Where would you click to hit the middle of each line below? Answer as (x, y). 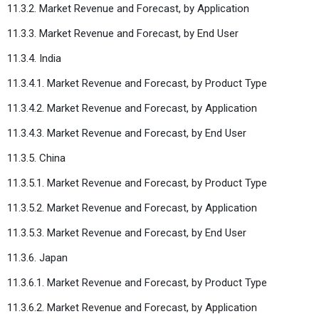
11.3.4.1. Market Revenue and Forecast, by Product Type (138, 83)
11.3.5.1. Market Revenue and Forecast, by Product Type (138, 183)
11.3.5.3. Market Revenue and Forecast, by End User (128, 232)
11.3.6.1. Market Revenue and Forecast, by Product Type (138, 282)
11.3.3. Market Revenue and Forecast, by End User (124, 33)
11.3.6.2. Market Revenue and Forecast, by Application (134, 307)
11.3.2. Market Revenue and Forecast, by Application (130, 8)
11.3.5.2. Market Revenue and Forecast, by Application (134, 208)
